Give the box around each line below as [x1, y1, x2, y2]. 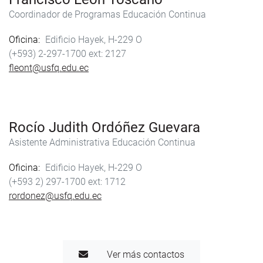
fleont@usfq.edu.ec [9, 62, 89, 74]
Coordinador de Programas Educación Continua [9, 8, 206, 20]
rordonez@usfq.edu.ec [9, 190, 102, 202]
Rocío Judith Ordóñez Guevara [9, 119, 200, 136]
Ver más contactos [107, 249, 184, 261]
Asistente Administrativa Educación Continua [9, 137, 195, 149]
